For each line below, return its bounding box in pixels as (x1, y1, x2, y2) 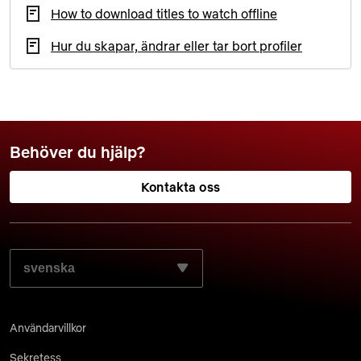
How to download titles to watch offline (51, 5, 277, 22)
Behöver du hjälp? (10, 142, 146, 162)
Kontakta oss (141, 179, 220, 195)
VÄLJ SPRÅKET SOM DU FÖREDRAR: (10, 247, 244, 263)
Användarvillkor (10, 321, 86, 335)
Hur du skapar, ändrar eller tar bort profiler (51, 37, 302, 54)
